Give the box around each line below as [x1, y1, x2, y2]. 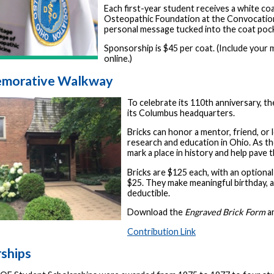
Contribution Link [127, 226, 196, 237]
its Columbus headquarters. [127, 107, 235, 118]
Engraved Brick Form [185, 207, 265, 218]
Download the [127, 207, 185, 218]
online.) [104, 53, 132, 64]
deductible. [127, 187, 170, 198]
